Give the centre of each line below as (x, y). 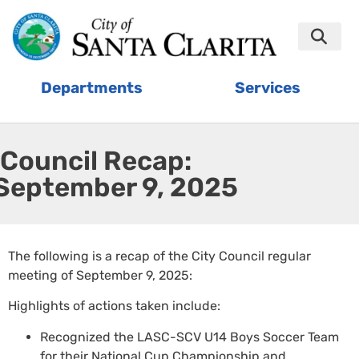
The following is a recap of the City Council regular (159, 256)
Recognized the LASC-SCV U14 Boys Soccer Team (190, 337)
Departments (92, 87)
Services (267, 87)
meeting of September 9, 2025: (100, 276)
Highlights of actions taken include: (114, 306)
